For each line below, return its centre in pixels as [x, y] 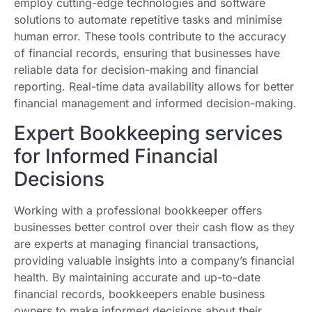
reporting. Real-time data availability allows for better [154, 87]
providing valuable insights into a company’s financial [154, 260]
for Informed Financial [116, 156]
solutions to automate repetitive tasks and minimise [148, 20]
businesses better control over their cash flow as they [154, 227]
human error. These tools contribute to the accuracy [150, 37]
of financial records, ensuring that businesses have [147, 53]
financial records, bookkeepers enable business [139, 294]
